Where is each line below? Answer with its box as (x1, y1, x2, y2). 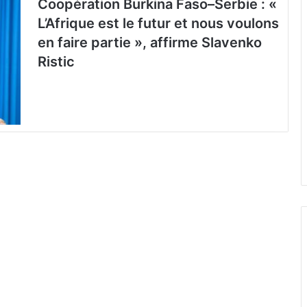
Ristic (38, 53, 75, 70)
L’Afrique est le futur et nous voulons (38, 15, 279, 32)
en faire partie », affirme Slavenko (38, 34, 262, 51)
